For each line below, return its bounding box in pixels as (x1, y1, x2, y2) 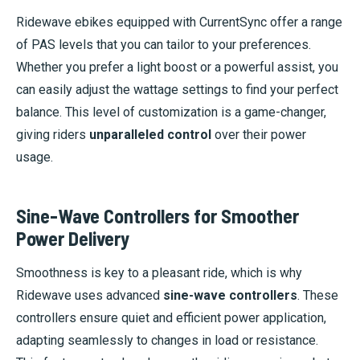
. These (297, 288, 338, 304)
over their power (211, 127, 306, 143)
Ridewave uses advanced (16, 288, 163, 304)
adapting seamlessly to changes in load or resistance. (16, 333, 318, 349)
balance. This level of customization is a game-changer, (16, 104, 326, 121)
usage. (16, 149, 53, 166)
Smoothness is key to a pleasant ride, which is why (16, 265, 302, 281)
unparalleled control (89, 127, 211, 143)
